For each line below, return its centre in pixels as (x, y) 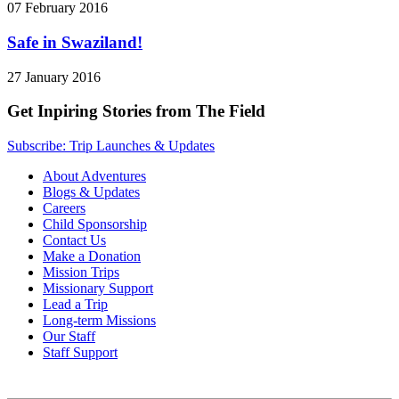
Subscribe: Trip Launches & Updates (111, 146)
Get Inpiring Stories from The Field (136, 111)
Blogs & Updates (91, 192)
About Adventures (94, 176)
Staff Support (80, 353)
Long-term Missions (99, 321)
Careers (64, 208)
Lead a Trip (75, 305)
